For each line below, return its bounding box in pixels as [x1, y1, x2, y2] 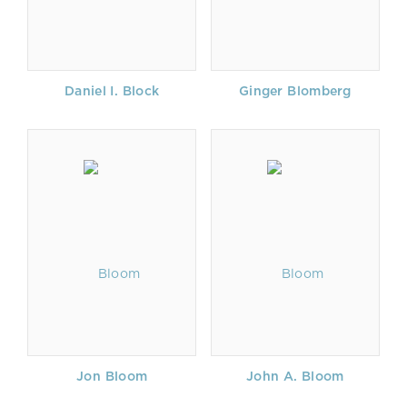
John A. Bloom [246, 369, 344, 383]
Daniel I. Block [65, 84, 160, 98]
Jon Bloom [76, 369, 148, 383]
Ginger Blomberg [238, 84, 352, 98]
